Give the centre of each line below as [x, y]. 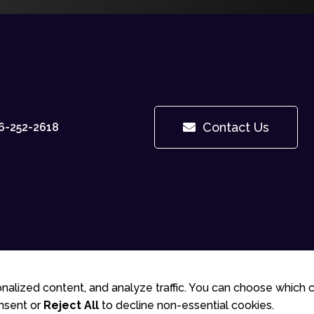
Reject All [71, 305]
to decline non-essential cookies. [186, 305]
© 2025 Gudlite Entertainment [157, 286]
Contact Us [236, 128]
